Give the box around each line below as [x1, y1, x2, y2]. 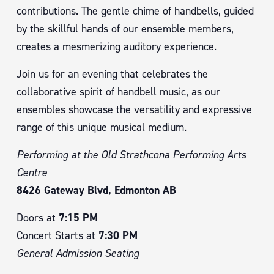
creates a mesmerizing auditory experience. [17, 39, 217, 54]
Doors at [17, 210, 59, 225]
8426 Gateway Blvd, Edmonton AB [17, 183, 176, 198]
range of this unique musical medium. [17, 120, 187, 135]
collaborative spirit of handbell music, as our [17, 84, 220, 99]
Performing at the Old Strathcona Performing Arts [17, 147, 246, 162]
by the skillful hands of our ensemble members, [17, 21, 234, 36]
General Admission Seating [17, 246, 139, 261]
